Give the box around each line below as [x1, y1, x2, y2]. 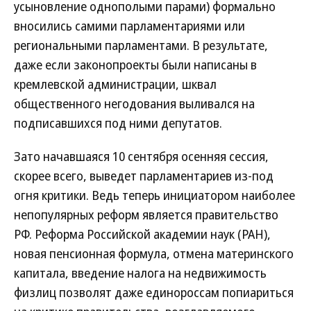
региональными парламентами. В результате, [14, 37, 268, 53]
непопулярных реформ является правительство [14, 206, 278, 223]
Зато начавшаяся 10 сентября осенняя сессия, [14, 148, 269, 165]
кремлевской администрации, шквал [14, 76, 217, 92]
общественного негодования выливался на [14, 95, 255, 112]
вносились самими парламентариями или [14, 17, 245, 34]
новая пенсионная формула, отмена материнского [14, 245, 294, 262]
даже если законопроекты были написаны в [14, 56, 257, 73]
